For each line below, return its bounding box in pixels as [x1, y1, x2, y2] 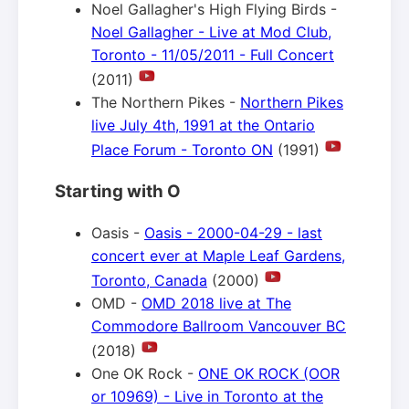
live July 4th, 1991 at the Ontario [91, 115, 315, 134]
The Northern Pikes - [91, 92, 240, 111]
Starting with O [55, 181, 181, 203]
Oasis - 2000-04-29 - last [144, 224, 322, 243]
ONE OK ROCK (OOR [198, 364, 340, 383]
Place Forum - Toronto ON [91, 140, 273, 159]
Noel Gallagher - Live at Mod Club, [91, 22, 331, 41]
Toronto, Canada [91, 271, 207, 290]
